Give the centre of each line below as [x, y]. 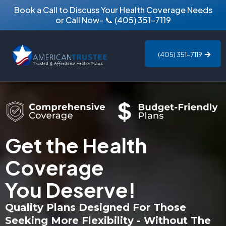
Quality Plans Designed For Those [96, 207]
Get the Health [76, 145]
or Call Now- [80, 20]
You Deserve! [70, 189]
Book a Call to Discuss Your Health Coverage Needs [113, 10]
